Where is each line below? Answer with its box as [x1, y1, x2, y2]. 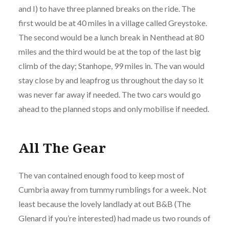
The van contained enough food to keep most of [18, 170, 185, 180]
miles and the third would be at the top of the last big [18, 46, 201, 56]
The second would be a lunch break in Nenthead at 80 [18, 32, 204, 42]
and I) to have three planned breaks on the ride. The [18, 3, 195, 13]
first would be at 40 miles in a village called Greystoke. [18, 17, 207, 28]
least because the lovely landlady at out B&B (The [18, 199, 191, 209]
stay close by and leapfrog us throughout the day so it [18, 75, 203, 85]
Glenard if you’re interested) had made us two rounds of [18, 213, 211, 223]
